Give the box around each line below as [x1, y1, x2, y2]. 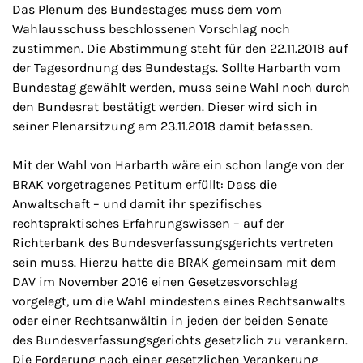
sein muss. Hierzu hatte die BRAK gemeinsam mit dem [12, 254, 336, 270]
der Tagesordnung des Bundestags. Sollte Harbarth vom [12, 59, 340, 75]
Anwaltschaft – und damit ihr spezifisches [12, 195, 262, 211]
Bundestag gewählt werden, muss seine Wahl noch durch [12, 79, 350, 95]
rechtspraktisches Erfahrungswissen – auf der [12, 215, 284, 231]
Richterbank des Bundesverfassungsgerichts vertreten [12, 234, 334, 250]
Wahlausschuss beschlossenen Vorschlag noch [12, 20, 290, 36]
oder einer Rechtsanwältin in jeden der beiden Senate [12, 312, 328, 328]
